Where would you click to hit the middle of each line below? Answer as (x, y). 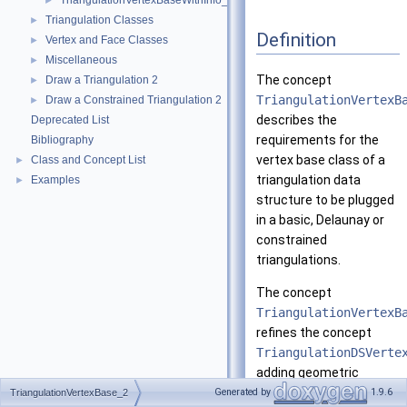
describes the (297, 120)
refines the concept (314, 333)
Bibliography (62, 140)
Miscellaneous (81, 60)
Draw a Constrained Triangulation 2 (134, 100)
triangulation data (308, 180)
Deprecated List (70, 120)
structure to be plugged (325, 200)
